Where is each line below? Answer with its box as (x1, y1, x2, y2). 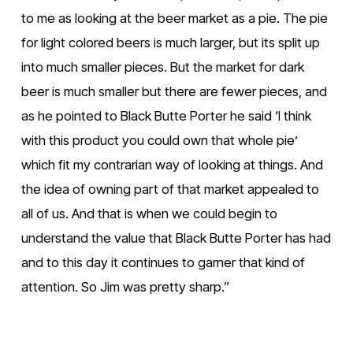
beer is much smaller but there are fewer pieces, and (20, 83, 327, 99)
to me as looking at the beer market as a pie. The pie (20, 9, 328, 26)
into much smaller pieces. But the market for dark (20, 58, 304, 75)
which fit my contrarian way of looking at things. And (20, 156, 323, 173)
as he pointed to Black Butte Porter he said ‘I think (20, 107, 311, 124)
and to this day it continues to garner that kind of (20, 254, 305, 270)
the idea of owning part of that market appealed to (20, 180, 319, 197)
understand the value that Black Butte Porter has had (20, 229, 331, 246)
